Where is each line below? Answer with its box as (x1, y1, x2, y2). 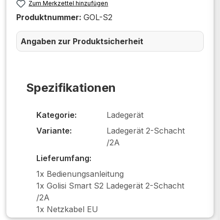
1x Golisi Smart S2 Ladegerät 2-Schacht (36, 180, 184, 191)
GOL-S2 (83, 12, 112, 22)
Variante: (36, 125, 72, 136)
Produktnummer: (16, 12, 83, 22)
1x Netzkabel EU (36, 204, 98, 214)
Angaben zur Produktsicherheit (21, 36, 143, 46)
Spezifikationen (26, 80, 116, 95)
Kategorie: (36, 110, 77, 120)
